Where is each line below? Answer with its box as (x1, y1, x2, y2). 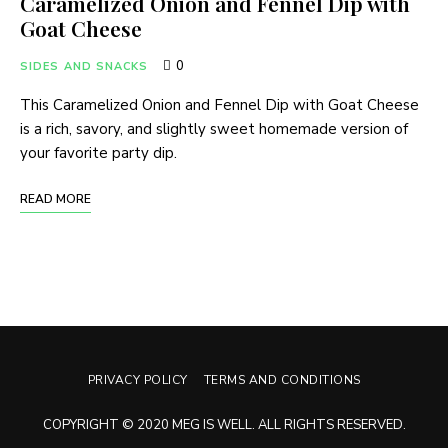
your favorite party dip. (20, 143, 177, 163)
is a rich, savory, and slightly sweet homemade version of (20, 119, 408, 139)
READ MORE (20, 191, 91, 207)
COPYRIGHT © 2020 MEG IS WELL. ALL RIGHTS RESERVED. (42, 416, 406, 434)
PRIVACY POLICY (87, 372, 188, 388)
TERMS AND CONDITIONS (203, 372, 361, 388)
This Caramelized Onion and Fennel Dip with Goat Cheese (20, 95, 419, 115)
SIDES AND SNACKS (20, 59, 149, 74)
